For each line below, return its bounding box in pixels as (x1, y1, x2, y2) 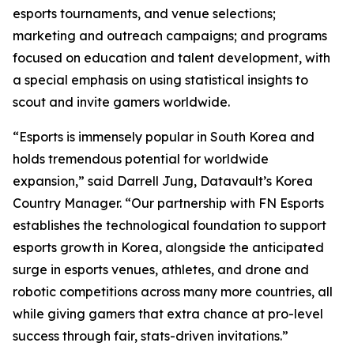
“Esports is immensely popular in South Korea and (13, 129, 314, 145)
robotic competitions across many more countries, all (13, 284, 333, 299)
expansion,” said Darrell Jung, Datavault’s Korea (13, 173, 313, 189)
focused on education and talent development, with (13, 50, 330, 66)
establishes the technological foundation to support (13, 217, 326, 233)
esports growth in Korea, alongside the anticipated (13, 239, 324, 255)
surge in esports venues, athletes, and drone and (13, 262, 309, 277)
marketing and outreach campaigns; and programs (13, 28, 327, 43)
